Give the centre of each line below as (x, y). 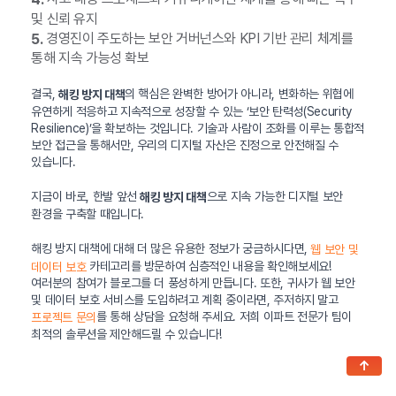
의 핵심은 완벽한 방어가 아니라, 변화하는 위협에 (239, 94)
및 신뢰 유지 (65, 19)
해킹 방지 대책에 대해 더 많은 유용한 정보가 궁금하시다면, (171, 248)
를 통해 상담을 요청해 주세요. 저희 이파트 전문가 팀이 (224, 317)
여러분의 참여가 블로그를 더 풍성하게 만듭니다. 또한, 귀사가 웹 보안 (193, 283)
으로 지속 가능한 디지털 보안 (275, 197)
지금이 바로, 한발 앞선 (86, 197)
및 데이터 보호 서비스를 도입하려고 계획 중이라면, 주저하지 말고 (185, 300)
